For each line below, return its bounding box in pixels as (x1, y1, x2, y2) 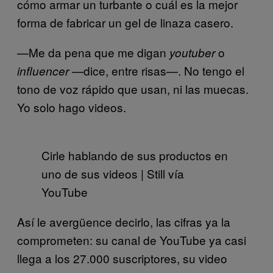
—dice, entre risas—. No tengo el (69, 62, 244, 79)
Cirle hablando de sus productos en (41, 146, 228, 163)
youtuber (169, 44, 215, 60)
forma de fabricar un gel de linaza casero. (17, 13, 233, 30)
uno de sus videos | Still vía (41, 165, 184, 182)
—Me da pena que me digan (17, 43, 169, 60)
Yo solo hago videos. (17, 98, 126, 115)
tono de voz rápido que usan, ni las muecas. (17, 80, 249, 97)
